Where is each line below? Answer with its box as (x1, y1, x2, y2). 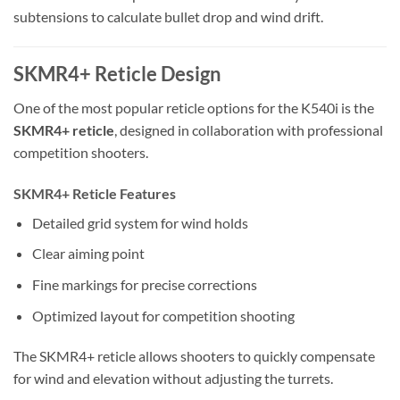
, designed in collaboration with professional (114, 121, 383, 139)
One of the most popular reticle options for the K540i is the (13, 99, 374, 117)
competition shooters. (13, 144, 148, 162)
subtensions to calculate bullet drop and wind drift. (13, 8, 323, 26)
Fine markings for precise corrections (31, 276, 257, 294)
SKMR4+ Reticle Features (13, 184, 176, 202)
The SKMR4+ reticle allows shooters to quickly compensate (13, 347, 375, 365)
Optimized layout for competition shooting (31, 306, 295, 324)
